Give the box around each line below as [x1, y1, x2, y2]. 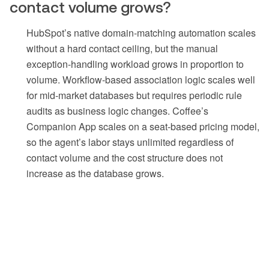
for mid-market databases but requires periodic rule [26, 88, 242, 103]
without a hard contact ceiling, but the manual [26, 41, 218, 56]
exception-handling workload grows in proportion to [26, 57, 244, 71]
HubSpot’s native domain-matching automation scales [26, 26, 256, 40]
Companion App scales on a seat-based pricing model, [26, 119, 259, 134]
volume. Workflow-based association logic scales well [26, 73, 255, 87]
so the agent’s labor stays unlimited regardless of [26, 135, 234, 150]
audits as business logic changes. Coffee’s [26, 104, 208, 118]
